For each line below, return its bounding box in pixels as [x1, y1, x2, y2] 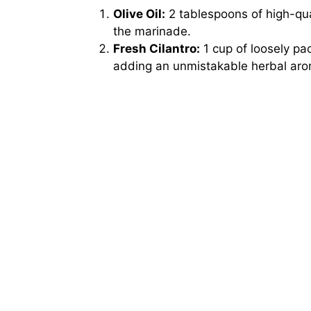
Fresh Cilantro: [113, 42, 200, 56]
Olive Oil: [113, 7, 165, 22]
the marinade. [113, 24, 191, 39]
